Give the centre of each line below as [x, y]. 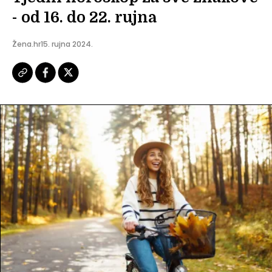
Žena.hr [26, 44]
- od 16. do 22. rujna [84, 17]
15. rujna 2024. [67, 44]
